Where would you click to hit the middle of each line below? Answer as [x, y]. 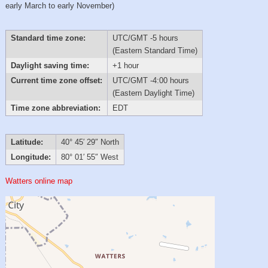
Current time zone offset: [56, 80]
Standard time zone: [48, 38]
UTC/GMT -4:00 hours [150, 80]
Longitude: [31, 157]
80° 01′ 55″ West [89, 157]
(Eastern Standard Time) [155, 50]
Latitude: [27, 142]
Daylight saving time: [50, 65]
